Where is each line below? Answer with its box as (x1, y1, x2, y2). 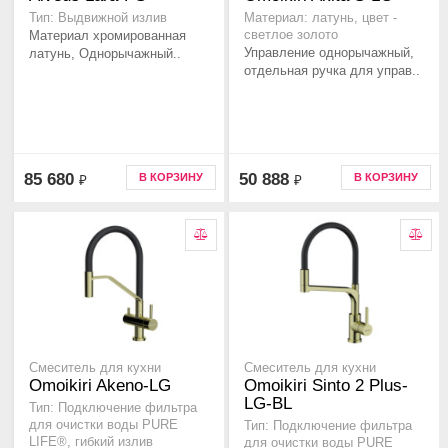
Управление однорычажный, (244, 45, 414, 61)
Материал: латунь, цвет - (244, 11, 397, 26)
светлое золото (244, 28, 338, 43)
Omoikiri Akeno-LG (29, 376, 171, 396)
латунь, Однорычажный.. (29, 46, 181, 62)
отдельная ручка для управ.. (244, 63, 420, 79)
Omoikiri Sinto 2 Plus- (244, 376, 408, 396)
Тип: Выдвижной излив (29, 11, 167, 26)
